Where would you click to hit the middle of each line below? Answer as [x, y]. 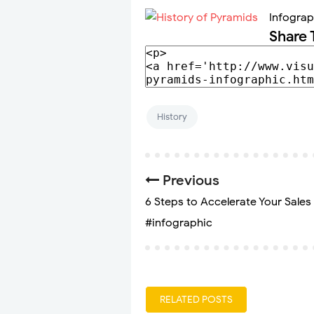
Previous [190, 181]
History [172, 117]
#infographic [179, 223]
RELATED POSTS [196, 300]
